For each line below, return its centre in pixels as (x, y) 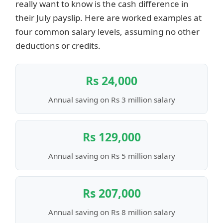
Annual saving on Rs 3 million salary (111, 100)
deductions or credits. (58, 46)
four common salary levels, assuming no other (108, 32)
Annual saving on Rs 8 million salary (111, 212)
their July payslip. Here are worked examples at (109, 18)
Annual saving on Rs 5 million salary (111, 156)
